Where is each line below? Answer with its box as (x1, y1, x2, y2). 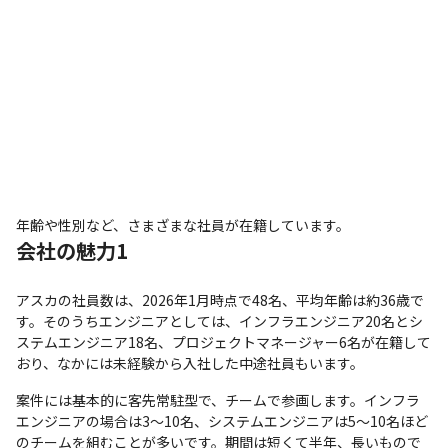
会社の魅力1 (16, 235, 128, 265)
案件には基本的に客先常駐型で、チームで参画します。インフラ (16, 389, 420, 410)
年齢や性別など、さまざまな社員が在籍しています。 (16, 214, 350, 235)
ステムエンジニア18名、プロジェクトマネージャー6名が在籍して (16, 331, 431, 352)
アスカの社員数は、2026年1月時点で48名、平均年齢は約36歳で (16, 289, 424, 310)
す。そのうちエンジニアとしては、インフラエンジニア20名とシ (16, 310, 423, 331)
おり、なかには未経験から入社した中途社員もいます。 (16, 352, 364, 373)
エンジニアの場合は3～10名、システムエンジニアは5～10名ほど (16, 410, 428, 431)
